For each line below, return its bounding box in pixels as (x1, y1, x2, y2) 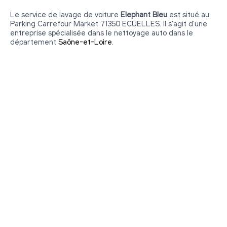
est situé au (167, 9, 209, 19)
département (10, 36, 58, 46)
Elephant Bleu (121, 9, 167, 19)
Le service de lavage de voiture (10, 9, 121, 19)
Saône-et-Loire (58, 36, 112, 46)
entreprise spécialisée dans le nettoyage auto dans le (10, 27, 193, 37)
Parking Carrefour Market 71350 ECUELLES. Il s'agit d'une (10, 18, 207, 28)
